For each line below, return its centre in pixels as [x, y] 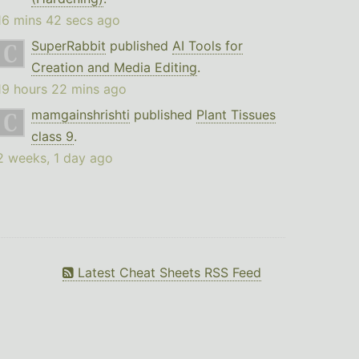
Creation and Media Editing [114, 68]
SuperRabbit [68, 46]
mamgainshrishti [80, 115]
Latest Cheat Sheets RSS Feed [167, 273]
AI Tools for [207, 46]
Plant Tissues [236, 115]
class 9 [52, 137]
